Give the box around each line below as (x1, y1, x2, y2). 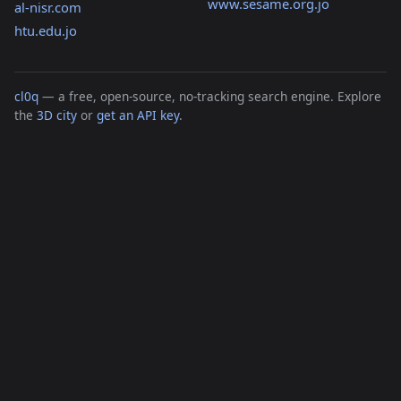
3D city (37, 107, 77, 124)
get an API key (97, 107, 179, 124)
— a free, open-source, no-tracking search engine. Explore (38, 88, 381, 106)
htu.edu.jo (14, 21, 77, 40)
